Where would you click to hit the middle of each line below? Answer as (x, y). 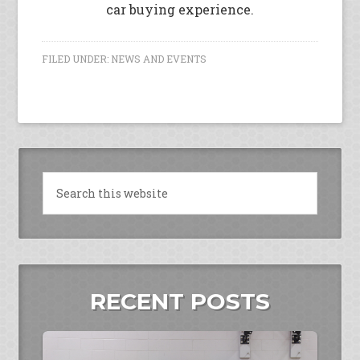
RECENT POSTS (180, 301)
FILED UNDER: (77, 59)
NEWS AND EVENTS (159, 59)
